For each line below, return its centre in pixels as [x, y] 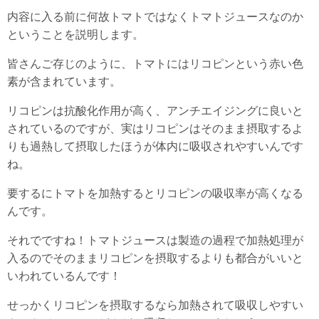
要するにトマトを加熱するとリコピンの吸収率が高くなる [155, 193]
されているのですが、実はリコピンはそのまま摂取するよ [155, 128]
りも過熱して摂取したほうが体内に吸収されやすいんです [155, 146]
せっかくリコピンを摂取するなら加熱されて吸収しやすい [155, 304]
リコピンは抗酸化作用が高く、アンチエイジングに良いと [155, 110]
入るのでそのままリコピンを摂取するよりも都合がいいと [155, 257]
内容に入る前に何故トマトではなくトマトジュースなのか [155, 16]
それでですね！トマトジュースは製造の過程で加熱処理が [155, 240]
